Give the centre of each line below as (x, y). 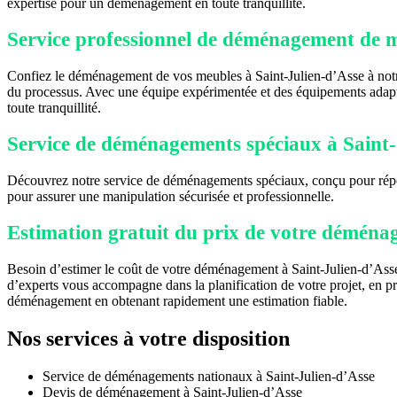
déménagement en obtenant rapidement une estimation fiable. (177, 300)
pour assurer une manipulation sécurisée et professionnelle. (171, 196)
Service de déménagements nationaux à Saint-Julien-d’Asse (209, 376)
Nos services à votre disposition (148, 338)
